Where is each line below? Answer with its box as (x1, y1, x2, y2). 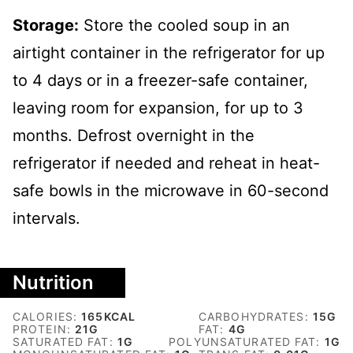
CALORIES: (13, 309, 82, 323)
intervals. (13, 208, 85, 228)
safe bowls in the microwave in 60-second (13, 180, 329, 200)
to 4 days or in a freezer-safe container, (13, 70, 308, 90)
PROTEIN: (13, 321, 76, 336)
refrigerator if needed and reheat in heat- (13, 153, 320, 173)
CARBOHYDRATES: (199, 309, 313, 323)
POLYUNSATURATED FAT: (169, 334, 325, 348)
